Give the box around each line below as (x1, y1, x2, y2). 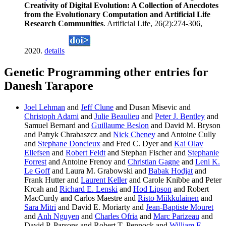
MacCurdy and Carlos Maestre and (24, 194, 138, 203)
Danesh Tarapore (4, 79, 93, 93)
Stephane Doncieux (38, 139, 100, 148)
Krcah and (24, 185, 60, 194)
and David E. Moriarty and (56, 203, 146, 212)
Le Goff (24, 166, 50, 176)
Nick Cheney (113, 130, 155, 139)
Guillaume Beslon (91, 121, 149, 130)
